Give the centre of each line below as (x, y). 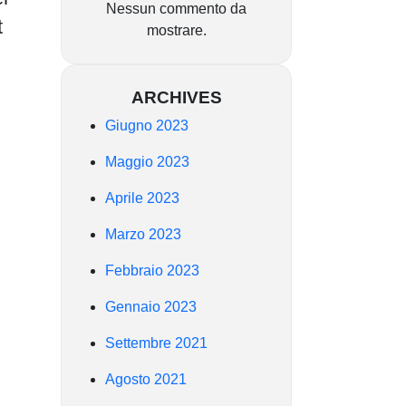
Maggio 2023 (147, 161)
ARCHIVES (176, 97)
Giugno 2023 (147, 125)
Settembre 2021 (156, 343)
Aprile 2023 (142, 198)
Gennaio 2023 (151, 306)
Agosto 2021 (146, 379)
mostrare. (176, 30)
